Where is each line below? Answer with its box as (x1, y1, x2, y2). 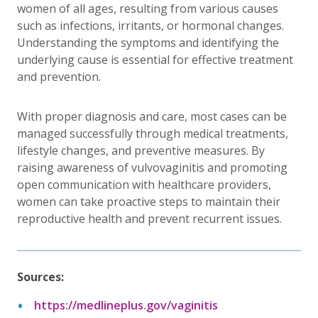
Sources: (17, 268, 64, 285)
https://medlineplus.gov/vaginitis (34, 297, 218, 313)
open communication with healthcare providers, (17, 176, 271, 192)
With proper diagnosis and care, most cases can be (17, 108, 287, 124)
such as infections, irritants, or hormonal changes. (17, 17, 284, 33)
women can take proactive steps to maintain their (17, 193, 280, 209)
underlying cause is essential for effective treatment (17, 51, 293, 67)
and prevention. (17, 68, 101, 84)
